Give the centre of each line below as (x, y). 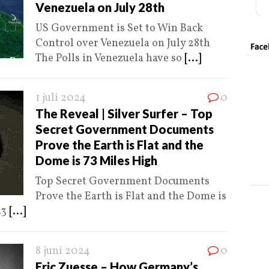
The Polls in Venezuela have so (110, 59)
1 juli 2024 (61, 98)
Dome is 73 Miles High (96, 161)
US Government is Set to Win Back (119, 29)
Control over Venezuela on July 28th (123, 44)
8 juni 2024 (63, 252)
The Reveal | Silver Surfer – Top (124, 114)
